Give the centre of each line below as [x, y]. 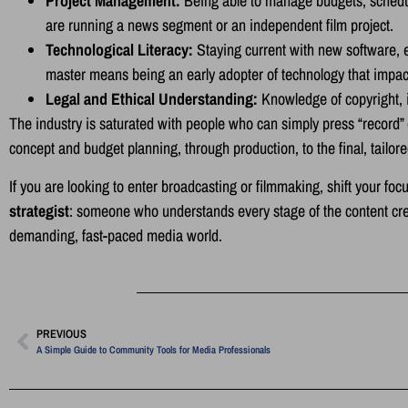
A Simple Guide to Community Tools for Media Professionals [153, 350]
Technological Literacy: [119, 50]
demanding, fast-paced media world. [116, 235]
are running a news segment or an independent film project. [219, 25]
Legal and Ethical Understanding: [152, 99]
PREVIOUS [61, 334]
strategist [39, 210]
